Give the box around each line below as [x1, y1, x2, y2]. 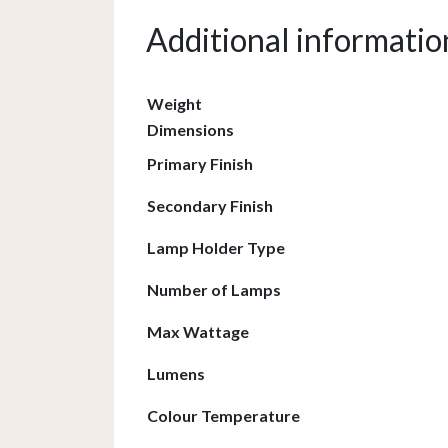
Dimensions [147, 120, 234, 140]
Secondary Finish [147, 196, 273, 216]
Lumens [147, 364, 205, 384]
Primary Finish [147, 154, 253, 174]
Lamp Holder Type [147, 238, 285, 258]
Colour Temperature [147, 406, 300, 426]
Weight [147, 94, 202, 114]
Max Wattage [147, 322, 249, 342]
